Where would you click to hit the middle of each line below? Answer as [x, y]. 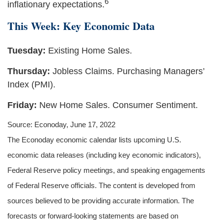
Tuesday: [28, 51]
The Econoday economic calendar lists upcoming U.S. [94, 140]
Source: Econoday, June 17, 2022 [61, 124]
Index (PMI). [31, 84]
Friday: [22, 105]
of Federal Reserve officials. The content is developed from [101, 185]
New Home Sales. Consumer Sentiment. [117, 105]
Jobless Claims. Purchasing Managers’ [127, 71]
